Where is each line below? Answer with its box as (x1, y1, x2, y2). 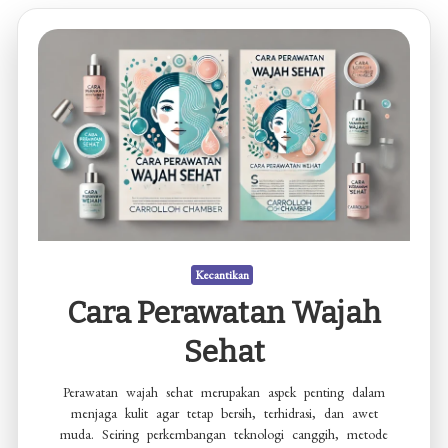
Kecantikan (194, 267, 249, 284)
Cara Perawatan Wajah (67, 295, 381, 332)
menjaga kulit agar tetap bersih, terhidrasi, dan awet (70, 404, 378, 423)
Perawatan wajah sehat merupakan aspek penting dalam (63, 383, 385, 402)
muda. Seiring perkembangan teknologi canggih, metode (60, 425, 388, 444)
